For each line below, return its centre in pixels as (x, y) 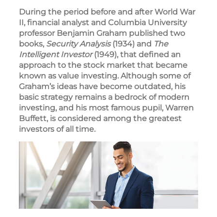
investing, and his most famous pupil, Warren (106, 108)
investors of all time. (57, 129)
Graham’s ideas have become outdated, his (102, 86)
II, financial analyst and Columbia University (103, 23)
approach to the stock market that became (103, 65)
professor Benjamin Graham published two (102, 33)
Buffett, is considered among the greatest (100, 118)
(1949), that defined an (136, 54)
